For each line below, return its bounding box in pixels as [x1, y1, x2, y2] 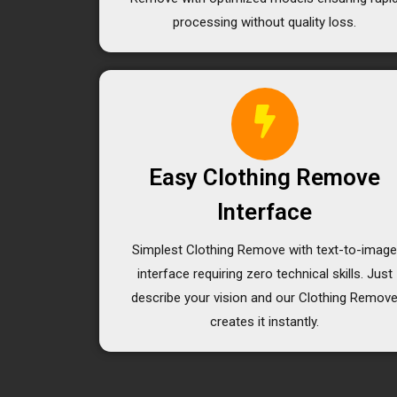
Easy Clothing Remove [149, 163, 381, 191]
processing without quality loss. [173, 13, 357, 30]
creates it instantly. [210, 313, 320, 330]
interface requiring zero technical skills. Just [136, 265, 393, 282]
